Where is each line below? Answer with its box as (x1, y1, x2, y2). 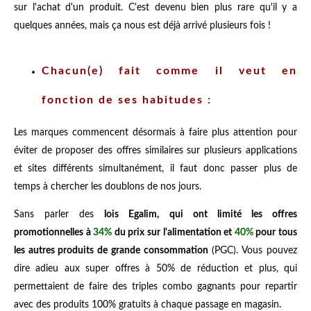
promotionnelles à (14, 227, 94, 237)
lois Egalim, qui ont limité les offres (104, 209, 298, 219)
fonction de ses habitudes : (42, 94, 212, 106)
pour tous (253, 227, 298, 237)
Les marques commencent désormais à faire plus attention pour (14, 127, 297, 137)
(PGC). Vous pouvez (208, 245, 297, 255)
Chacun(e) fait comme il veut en (42, 65, 297, 76)
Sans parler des (14, 209, 105, 219)
